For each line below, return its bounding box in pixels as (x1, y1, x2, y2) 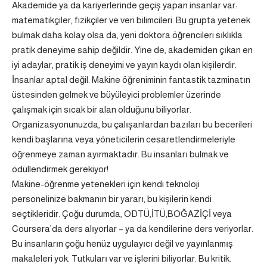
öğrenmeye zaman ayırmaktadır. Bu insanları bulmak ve (12, 149, 229, 159)
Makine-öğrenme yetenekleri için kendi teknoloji (12, 179, 200, 189)
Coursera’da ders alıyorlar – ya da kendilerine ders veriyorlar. (12, 223, 253, 234)
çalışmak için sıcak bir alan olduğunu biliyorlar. (12, 104, 191, 114)
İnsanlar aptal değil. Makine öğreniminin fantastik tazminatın (12, 74, 250, 85)
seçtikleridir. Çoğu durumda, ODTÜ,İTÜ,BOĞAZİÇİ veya (12, 209, 232, 219)
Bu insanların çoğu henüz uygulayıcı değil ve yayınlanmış (12, 238, 233, 249)
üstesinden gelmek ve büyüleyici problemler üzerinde (12, 89, 221, 100)
